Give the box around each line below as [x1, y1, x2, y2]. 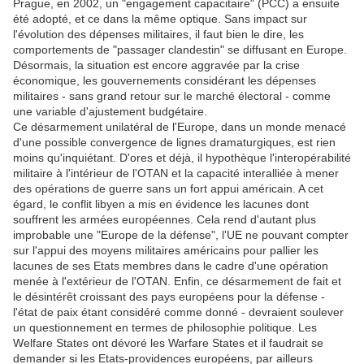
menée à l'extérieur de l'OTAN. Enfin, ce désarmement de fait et [13, 275, 341, 288]
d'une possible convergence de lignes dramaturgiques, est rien [13, 136, 336, 149]
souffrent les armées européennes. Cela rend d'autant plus [13, 213, 316, 227]
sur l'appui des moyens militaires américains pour [13, 244, 270, 258]
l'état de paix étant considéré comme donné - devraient [13, 305, 300, 319]
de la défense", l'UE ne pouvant [138, 228, 306, 242]
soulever [300, 305, 344, 319]
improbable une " [13, 228, 101, 242]
